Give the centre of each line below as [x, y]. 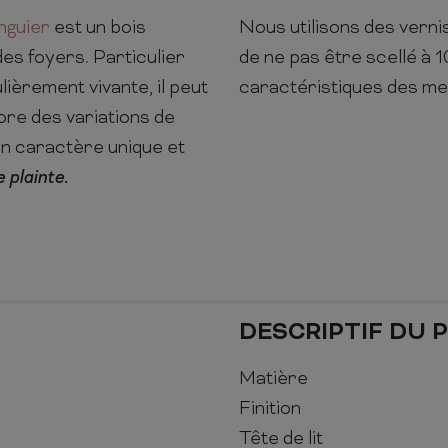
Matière [273, 379]
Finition [270, 409]
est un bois [98, 28]
